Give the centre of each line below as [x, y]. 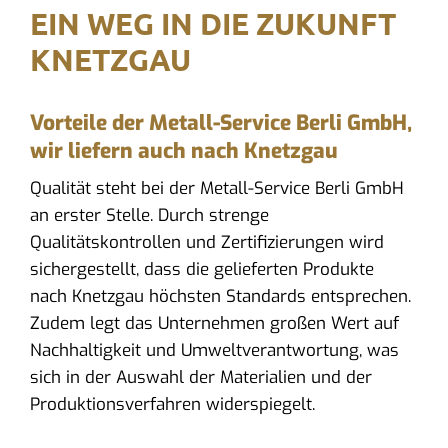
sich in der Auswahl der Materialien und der [200, 377]
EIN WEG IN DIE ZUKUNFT [212, 24]
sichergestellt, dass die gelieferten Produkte [201, 269]
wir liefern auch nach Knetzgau [183, 150]
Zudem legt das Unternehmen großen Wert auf [214, 323]
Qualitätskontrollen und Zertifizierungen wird [206, 242]
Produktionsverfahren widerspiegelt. [172, 404]
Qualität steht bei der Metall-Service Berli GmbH [216, 188]
